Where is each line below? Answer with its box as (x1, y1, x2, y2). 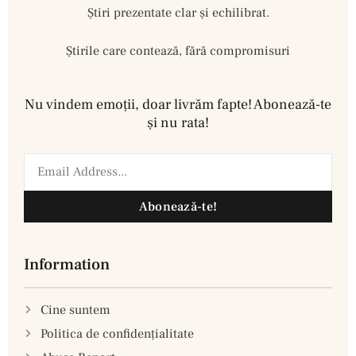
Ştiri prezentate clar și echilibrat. (87, 4, 269, 21)
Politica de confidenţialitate (40, 325, 194, 342)
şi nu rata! (147, 113, 209, 132)
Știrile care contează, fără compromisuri (66, 42, 290, 59)
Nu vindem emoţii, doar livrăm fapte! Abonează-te (25, 95, 331, 114)
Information (24, 253, 110, 275)
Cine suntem (40, 301, 110, 318)
